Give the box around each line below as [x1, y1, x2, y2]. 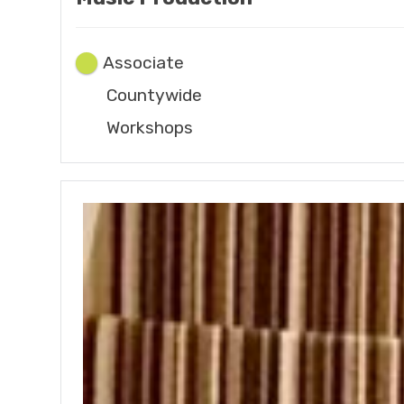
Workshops [106, 116, 194, 138]
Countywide [106, 84, 203, 106]
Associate [102, 51, 184, 73]
